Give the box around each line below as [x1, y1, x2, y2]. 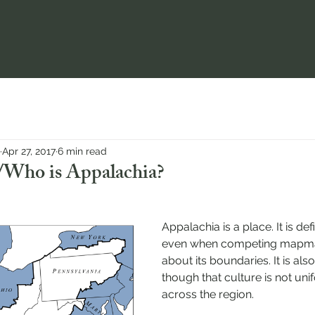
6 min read [58, 145, 107, 157]
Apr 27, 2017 [2, 145, 56, 157]
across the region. [162, 288, 254, 301]
